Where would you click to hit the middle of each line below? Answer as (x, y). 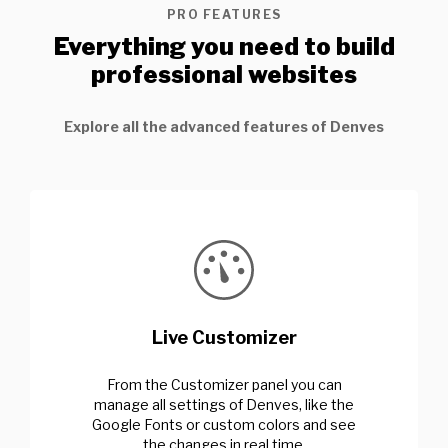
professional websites (224, 74)
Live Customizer (224, 337)
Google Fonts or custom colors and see (224, 424)
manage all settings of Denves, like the (224, 404)
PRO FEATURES (224, 14)
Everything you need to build (224, 46)
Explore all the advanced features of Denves (224, 126)
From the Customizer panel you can (224, 384)
